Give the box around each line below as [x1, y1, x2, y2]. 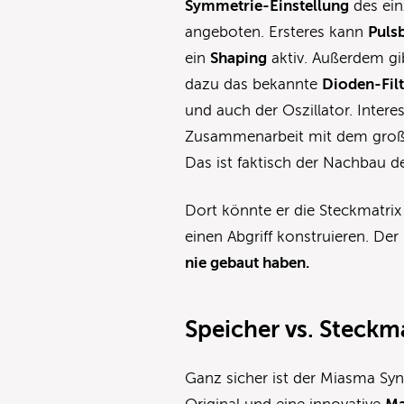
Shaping [210, 50, 268, 68]
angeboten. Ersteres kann [185, 23, 369, 41]
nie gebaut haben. [185, 254, 310, 272]
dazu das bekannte [185, 76, 323, 94]
